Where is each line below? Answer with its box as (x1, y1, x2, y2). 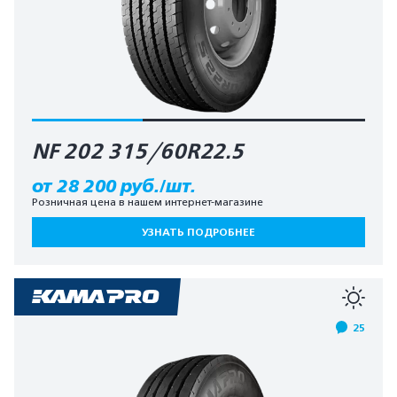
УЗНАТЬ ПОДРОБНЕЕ (142, 225, 255, 238)
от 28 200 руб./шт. (32, 175, 196, 196)
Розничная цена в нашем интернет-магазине (32, 195, 263, 208)
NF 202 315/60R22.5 (32, 138, 244, 165)
